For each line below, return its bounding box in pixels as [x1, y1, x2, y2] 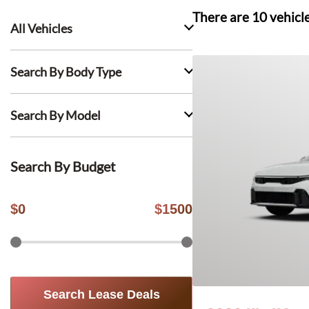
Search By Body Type [10, 64, 121, 79]
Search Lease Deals [43, 288, 160, 301]
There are [192, 10, 252, 25]
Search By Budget [10, 158, 115, 175]
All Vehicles [10, 21, 72, 36]
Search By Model [10, 108, 101, 123]
